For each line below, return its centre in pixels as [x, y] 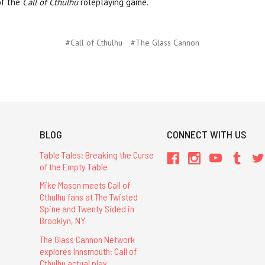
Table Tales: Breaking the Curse [96, 155]
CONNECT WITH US [207, 135]
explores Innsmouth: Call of [88, 251]
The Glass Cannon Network [87, 239]
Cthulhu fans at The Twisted [88, 197]
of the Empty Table [73, 167]
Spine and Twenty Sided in [87, 209]
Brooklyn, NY [62, 221]
